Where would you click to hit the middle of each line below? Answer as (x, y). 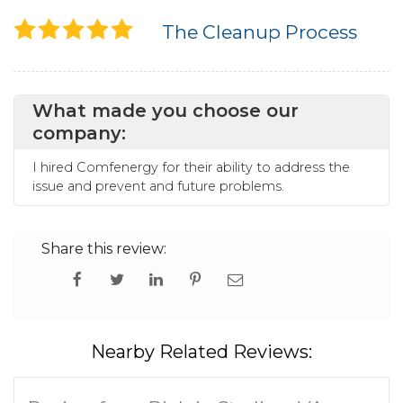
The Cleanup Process (260, 32)
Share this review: (104, 249)
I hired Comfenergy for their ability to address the (191, 167)
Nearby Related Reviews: (201, 352)
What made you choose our (166, 111)
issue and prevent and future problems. (160, 186)
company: (79, 133)
